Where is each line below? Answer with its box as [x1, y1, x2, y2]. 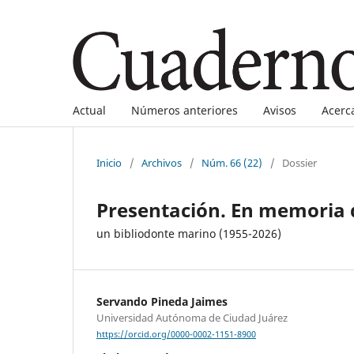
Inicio [96, 155, 122, 170]
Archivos [141, 155, 182, 170]
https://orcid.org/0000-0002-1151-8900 [96, 329, 256, 341]
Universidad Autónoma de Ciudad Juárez [96, 310, 288, 325]
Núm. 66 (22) [201, 155, 262, 170]
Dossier [282, 155, 317, 170]
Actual [73, 102, 106, 118]
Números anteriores [131, 102, 238, 118]
